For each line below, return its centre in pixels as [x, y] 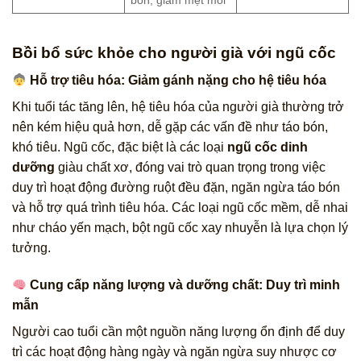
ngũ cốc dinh [268, 147]
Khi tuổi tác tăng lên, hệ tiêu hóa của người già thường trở [178, 107]
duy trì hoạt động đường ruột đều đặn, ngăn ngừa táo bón [176, 188]
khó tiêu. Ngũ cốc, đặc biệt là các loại [120, 147]
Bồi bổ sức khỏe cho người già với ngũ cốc [174, 52]
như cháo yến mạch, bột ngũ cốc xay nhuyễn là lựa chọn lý [180, 228]
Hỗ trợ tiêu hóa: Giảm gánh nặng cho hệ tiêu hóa [177, 81]
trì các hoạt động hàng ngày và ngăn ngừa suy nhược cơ [174, 352]
